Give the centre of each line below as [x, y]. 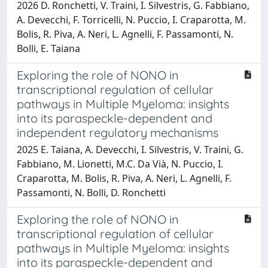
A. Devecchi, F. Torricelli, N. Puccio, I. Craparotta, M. [131, 19]
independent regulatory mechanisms [118, 132]
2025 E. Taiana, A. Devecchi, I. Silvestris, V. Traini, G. [130, 149]
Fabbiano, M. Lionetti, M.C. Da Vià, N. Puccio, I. [120, 164]
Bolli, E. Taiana [48, 48]
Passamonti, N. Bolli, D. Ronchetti [91, 192]
